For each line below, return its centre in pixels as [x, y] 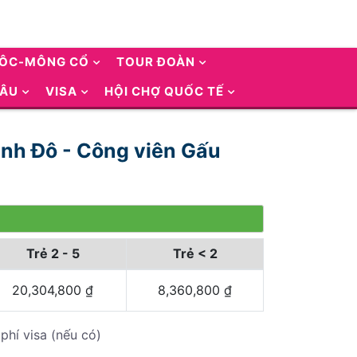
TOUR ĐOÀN [156, 62]
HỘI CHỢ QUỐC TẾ [164, 91]
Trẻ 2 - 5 [53, 253]
